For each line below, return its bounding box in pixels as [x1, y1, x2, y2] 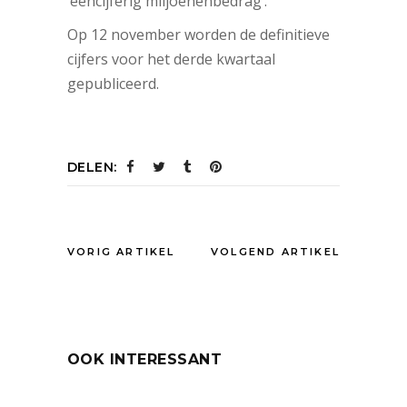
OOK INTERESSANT [67, 350, 223, 368]
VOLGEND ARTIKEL [211, 244, 340, 258]
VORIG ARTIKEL [67, 244, 175, 258]
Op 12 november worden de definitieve [67, 24, 330, 45]
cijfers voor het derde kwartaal [67, 48, 275, 69]
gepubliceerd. [67, 73, 163, 94]
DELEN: [67, 158, 117, 175]
